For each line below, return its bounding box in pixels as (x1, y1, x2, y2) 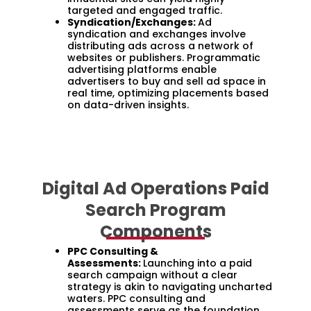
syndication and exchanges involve (67, 26, 246, 41)
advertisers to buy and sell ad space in (67, 74, 266, 88)
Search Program (85, 198, 226, 221)
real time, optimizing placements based (67, 85, 269, 100)
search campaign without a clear (67, 267, 237, 282)
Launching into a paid (143, 255, 252, 270)
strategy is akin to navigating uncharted (67, 279, 272, 294)
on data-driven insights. (67, 97, 189, 112)
